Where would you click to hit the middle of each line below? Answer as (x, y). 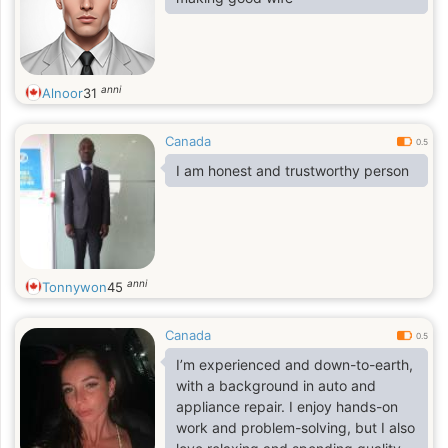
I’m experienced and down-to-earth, (294, 364)
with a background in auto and (276, 385)
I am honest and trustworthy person (292, 170)
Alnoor (62, 93)
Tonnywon (74, 287)
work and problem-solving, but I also (295, 427)
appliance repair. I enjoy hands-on (287, 406)
